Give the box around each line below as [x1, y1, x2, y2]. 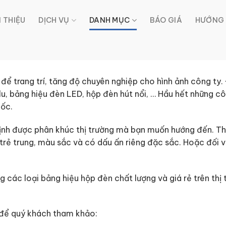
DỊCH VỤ [38, 16, 70, 25]
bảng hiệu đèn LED [10, 89, 82, 99]
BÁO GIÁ [149, 16, 182, 25]
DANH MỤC [89, 16, 130, 25]
